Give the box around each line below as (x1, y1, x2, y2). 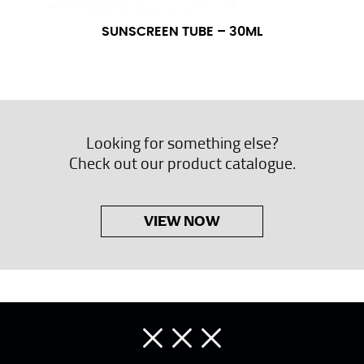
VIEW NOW (144, 212, 220, 231)
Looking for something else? (85, 131, 279, 154)
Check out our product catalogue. (68, 151, 296, 175)
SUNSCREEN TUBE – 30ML (102, 25, 262, 39)
